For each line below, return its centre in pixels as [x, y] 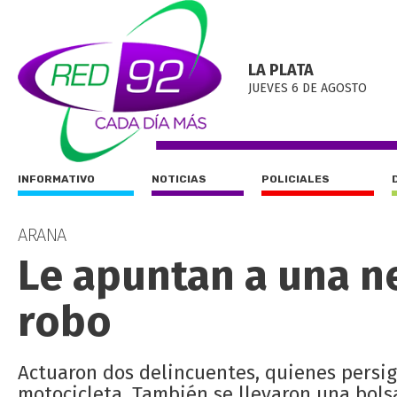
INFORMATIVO [56, 179]
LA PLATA [281, 70]
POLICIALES [296, 179]
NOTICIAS [179, 179]
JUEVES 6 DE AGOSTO [307, 88]
